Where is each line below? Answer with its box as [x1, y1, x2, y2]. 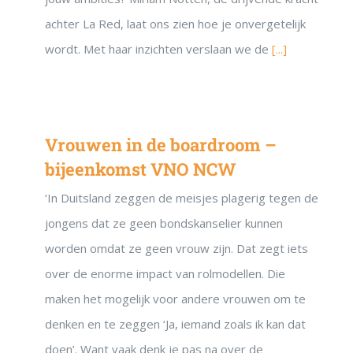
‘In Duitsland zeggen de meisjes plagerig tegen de [45, 190, 318, 206]
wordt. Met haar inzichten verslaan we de [45, 41, 272, 58]
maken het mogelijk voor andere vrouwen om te [45, 291, 306, 307]
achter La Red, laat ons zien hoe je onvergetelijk [45, 16, 306, 32]
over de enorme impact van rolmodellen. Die [45, 266, 285, 282]
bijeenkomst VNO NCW [45, 158, 236, 181]
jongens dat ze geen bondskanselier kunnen [45, 215, 283, 232]
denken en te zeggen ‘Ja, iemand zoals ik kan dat [45, 316, 306, 333]
